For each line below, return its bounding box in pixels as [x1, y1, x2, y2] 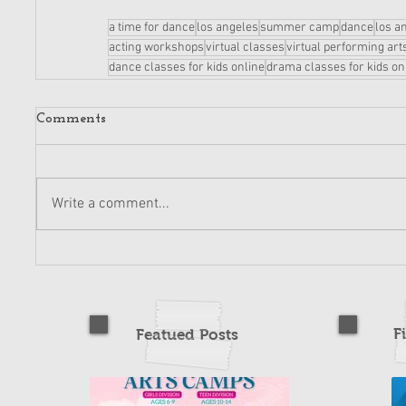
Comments [36, 111, 106, 126]
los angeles [197, 19, 258, 35]
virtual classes [206, 39, 285, 55]
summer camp [260, 19, 339, 35]
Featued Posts [135, 325, 243, 343]
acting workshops [109, 39, 204, 55]
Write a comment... [52, 194, 169, 213]
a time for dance [109, 19, 195, 35]
